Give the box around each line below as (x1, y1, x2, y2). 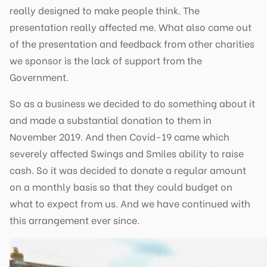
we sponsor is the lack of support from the (10, 52, 202, 67)
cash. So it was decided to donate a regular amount (10, 162, 246, 176)
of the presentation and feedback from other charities (10, 36, 254, 50)
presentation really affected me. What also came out (10, 19, 252, 33)
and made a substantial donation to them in (10, 112, 212, 126)
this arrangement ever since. (10, 212, 139, 226)
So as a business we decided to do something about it (10, 95, 255, 110)
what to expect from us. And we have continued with (10, 195, 250, 210)
